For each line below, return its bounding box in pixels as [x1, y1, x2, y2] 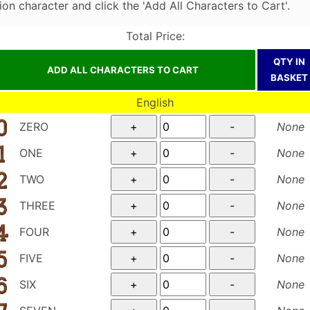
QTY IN [273, 55, 305, 67]
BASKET [270, 71, 308, 83]
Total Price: [125, 28, 185, 43]
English [136, 95, 174, 109]
